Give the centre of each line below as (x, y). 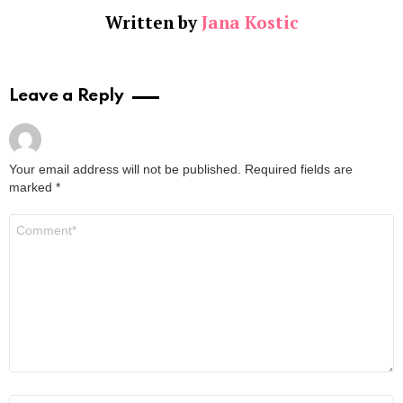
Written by (153, 22)
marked (32, 188)
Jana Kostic (250, 22)
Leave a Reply (67, 96)
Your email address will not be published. (125, 170)
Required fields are (299, 170)
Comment (38, 221)
